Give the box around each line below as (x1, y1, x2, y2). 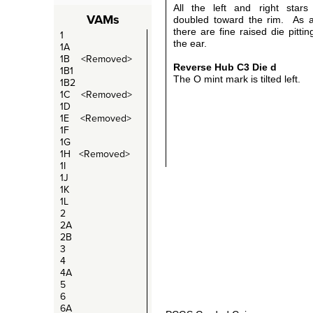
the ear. (173, 38, 207, 49)
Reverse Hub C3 (173, 61, 252, 73)
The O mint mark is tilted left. (173, 73, 300, 85)
